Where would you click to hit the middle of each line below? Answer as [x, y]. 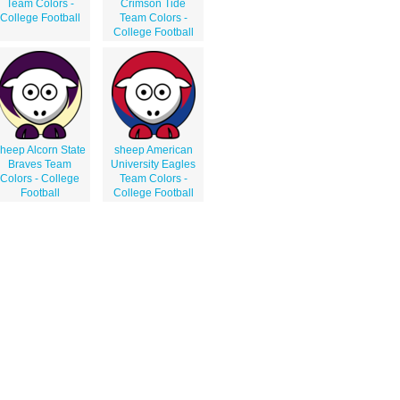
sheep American [153, 150]
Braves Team [40, 164]
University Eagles [153, 164]
